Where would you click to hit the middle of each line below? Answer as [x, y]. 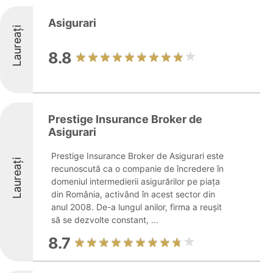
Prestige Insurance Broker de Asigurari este [137, 156]
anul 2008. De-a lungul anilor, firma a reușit [136, 207]
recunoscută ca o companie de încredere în [137, 168]
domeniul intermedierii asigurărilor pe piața [136, 181]
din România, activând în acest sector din [133, 194]
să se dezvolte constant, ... [105, 220]
